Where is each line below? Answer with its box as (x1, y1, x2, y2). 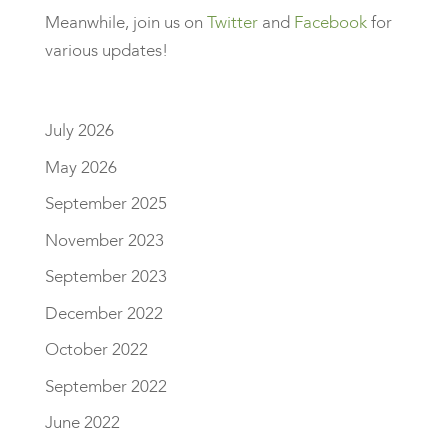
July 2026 (44, 119, 114, 142)
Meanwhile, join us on (44, 11, 207, 34)
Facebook (293, 11, 367, 34)
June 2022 (44, 411, 120, 434)
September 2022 (44, 374, 167, 398)
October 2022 (44, 338, 148, 361)
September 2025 (44, 192, 167, 215)
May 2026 (44, 155, 117, 179)
